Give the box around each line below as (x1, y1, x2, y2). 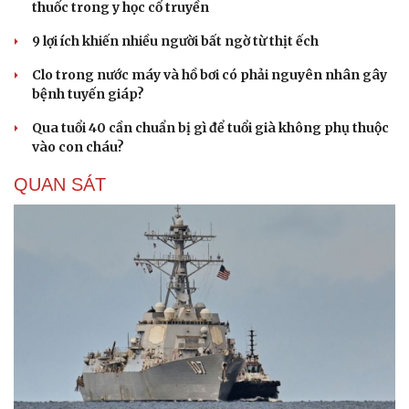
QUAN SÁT (14, 174, 106, 195)
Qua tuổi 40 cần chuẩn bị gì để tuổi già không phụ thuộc (32, 120, 389, 137)
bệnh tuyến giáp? (32, 86, 144, 103)
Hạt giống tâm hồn (221, 6, 328, 22)
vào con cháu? (32, 139, 124, 156)
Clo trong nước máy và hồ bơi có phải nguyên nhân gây (32, 67, 387, 84)
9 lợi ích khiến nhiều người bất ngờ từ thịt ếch (32, 33, 319, 50)
